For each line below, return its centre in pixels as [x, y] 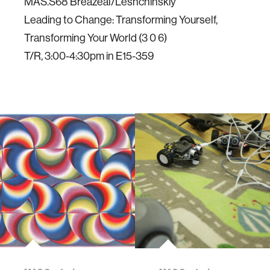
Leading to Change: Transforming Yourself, [121, 20]
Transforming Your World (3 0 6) [96, 38]
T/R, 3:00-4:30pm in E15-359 [89, 56]
